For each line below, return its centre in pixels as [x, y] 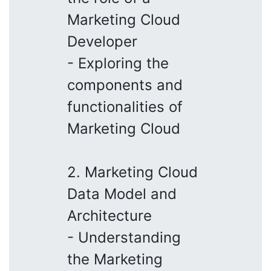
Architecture [109, 215]
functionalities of [125, 106]
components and [125, 85]
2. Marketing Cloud [132, 172]
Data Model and [122, 194]
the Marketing [115, 259]
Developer [102, 41]
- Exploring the [118, 63]
